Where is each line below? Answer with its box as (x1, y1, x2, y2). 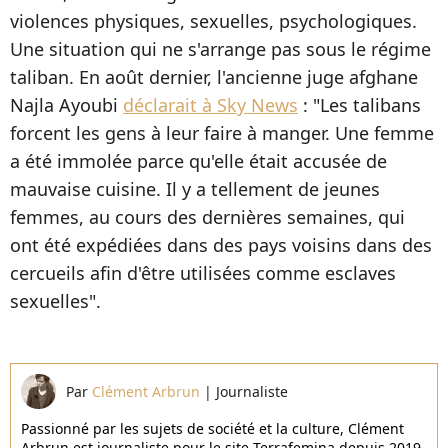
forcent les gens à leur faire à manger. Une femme (10, 121, 434, 146)
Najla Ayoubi (10, 93, 123, 118)
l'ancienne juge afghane (217, 65, 418, 90)
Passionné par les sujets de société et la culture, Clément (21, 419, 404, 439)
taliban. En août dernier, (10, 65, 217, 90)
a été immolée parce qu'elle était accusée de (10, 149, 387, 174)
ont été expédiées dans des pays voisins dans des (10, 233, 432, 258)
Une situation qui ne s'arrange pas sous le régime (10, 37, 431, 62)
